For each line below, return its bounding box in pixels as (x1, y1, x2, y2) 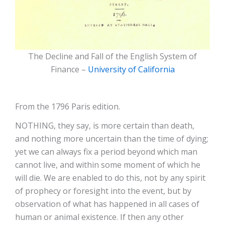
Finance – (50, 64, 88, 75)
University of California (87, 64, 175, 75)
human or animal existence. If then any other (15, 211, 184, 222)
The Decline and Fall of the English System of (28, 51, 197, 62)
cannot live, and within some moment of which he (15, 159, 200, 170)
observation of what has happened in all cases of (15, 198, 199, 209)
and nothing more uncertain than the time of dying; (15, 133, 208, 144)
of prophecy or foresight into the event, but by (15, 185, 191, 196)
